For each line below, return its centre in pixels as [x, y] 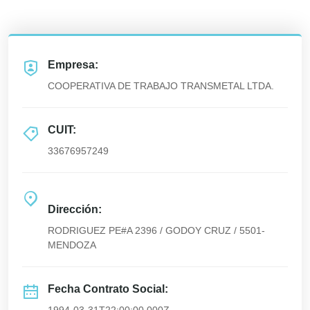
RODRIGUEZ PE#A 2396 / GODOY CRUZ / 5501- [156, 230]
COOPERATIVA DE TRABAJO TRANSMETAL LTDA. [161, 86]
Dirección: [75, 209]
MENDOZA [72, 245]
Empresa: [73, 65]
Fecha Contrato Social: [108, 289]
